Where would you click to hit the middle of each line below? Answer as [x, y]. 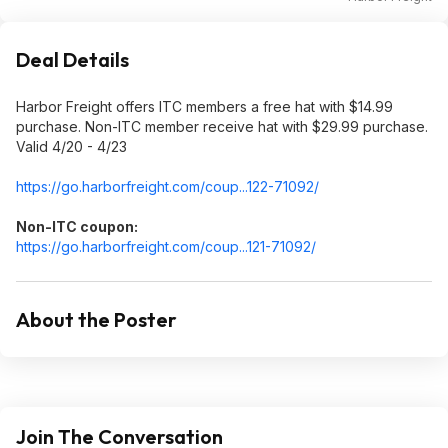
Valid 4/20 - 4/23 [71, 146]
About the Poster [96, 319]
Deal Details [72, 59]
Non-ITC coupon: [77, 226]
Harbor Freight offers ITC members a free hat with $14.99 [204, 106]
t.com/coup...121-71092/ [240, 246]
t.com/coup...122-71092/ [242, 186]
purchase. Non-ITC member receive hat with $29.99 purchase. [222, 126]
